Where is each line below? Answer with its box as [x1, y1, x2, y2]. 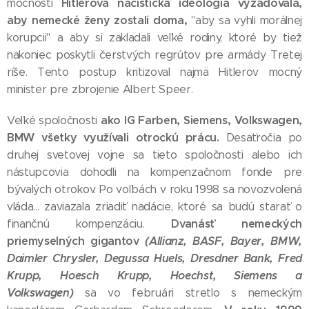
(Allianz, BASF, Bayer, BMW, [145, 234, 302, 248]
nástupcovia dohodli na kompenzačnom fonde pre [7, 166, 302, 179]
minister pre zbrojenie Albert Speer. [7, 83, 193, 96]
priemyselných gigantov [7, 234, 146, 248]
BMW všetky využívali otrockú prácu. [7, 130, 226, 145]
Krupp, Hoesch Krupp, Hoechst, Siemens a [7, 268, 302, 283]
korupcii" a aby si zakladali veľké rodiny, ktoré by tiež [7, 31, 302, 44]
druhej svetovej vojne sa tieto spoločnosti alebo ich [7, 148, 302, 161]
